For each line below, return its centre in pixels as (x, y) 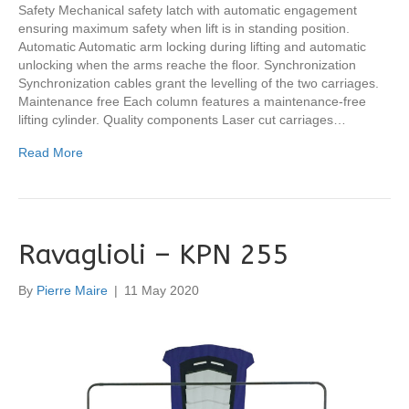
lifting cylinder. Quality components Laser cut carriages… (182, 119)
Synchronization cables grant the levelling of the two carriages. (199, 83)
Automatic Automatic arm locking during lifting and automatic (192, 46)
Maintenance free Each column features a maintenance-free (192, 101)
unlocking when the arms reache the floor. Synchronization (187, 64)
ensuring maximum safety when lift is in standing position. (184, 28)
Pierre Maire (72, 290)
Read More (51, 152)
